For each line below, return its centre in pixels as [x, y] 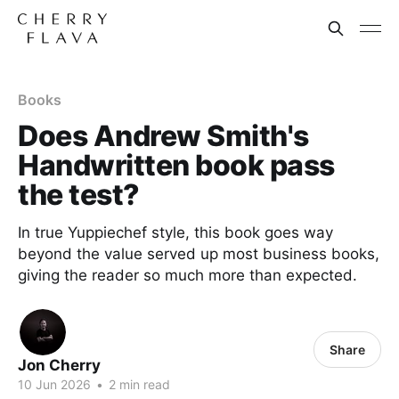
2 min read [138, 384]
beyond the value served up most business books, [199, 254]
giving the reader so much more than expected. [187, 275]
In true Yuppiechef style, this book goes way [175, 232]
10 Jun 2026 [54, 384]
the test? [79, 195]
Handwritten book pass [176, 165]
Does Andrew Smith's [163, 136]
